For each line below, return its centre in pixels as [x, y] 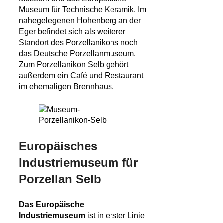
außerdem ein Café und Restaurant [81, 76]
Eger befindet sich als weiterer [72, 32]
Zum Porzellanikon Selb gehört [74, 65]
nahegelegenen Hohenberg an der [80, 21]
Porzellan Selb [60, 179]
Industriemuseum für [78, 163]
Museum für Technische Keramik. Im [83, 10]
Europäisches [58, 146]
